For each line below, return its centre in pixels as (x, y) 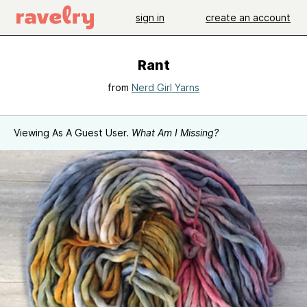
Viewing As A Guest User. (73, 133)
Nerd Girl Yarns (165, 87)
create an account (248, 17)
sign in (150, 17)
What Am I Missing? (175, 133)
